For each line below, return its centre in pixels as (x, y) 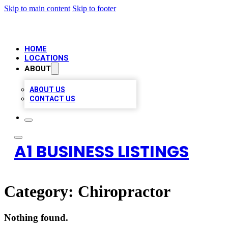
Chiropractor (124, 192)
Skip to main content (37, 8)
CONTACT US (52, 99)
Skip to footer (94, 8)
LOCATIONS (47, 58)
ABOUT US (47, 90)
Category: (41, 192)
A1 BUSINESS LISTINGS (102, 151)
